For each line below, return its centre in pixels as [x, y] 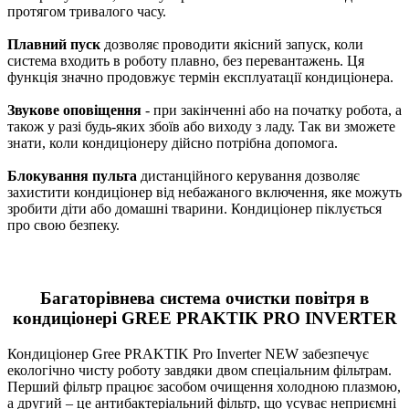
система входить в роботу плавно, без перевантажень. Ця [186, 61]
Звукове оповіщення [74, 110]
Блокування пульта [72, 176]
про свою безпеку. [63, 225]
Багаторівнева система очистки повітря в [204, 298]
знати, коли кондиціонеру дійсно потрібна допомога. [173, 143]
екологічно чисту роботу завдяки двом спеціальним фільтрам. [199, 370]
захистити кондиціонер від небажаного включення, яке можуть [204, 193]
